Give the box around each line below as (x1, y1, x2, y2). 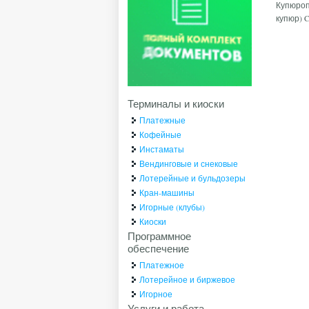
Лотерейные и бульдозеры (139, 172, 246, 184)
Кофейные (139, 129, 182, 141)
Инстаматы (139, 143, 185, 155)
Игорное (139, 288, 173, 300)
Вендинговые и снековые (139, 158, 239, 170)
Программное (128, 229, 192, 243)
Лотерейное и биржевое (139, 274, 236, 286)
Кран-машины (139, 187, 195, 199)
